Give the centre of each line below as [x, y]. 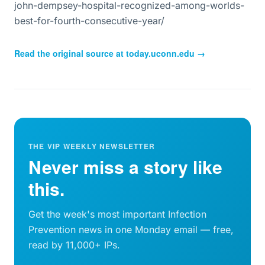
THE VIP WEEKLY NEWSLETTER [92, 146]
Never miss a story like [125, 167]
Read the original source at [70, 53]
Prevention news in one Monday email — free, [131, 230]
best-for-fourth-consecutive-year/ [89, 21]
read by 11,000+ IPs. [74, 245]
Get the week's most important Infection [117, 214]
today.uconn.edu [160, 53]
